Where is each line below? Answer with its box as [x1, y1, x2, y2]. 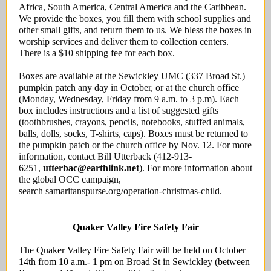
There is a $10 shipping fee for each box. [19, 48, 175, 58]
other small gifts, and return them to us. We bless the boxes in [19, 25, 252, 35]
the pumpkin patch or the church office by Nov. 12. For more [19, 140, 252, 150]
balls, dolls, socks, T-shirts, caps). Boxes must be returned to [19, 128, 248, 139]
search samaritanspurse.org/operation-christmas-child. [19, 186, 222, 196]
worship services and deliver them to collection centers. [19, 36, 229, 47]
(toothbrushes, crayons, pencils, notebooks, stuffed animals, [19, 117, 245, 127]
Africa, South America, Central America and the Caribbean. [19, 2, 246, 12]
